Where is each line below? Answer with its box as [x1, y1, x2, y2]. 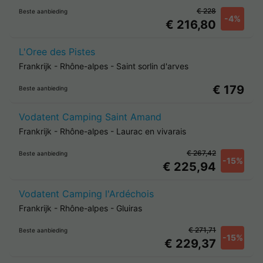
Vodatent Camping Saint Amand [19, 110, 161, 123]
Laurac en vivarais [116, 126, 186, 136]
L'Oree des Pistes [19, 45, 95, 58]
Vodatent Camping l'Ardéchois [19, 187, 154, 200]
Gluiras [116, 203, 142, 213]
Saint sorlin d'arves [116, 60, 188, 71]
